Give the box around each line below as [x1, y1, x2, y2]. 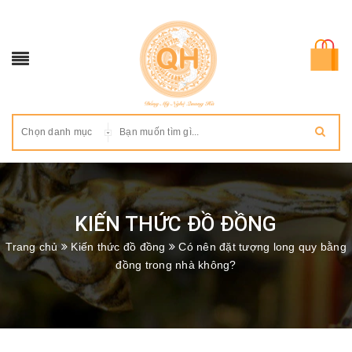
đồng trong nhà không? [115, 258, 236, 271]
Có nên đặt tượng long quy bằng [178, 240, 346, 253]
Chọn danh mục [21, 126, 93, 137]
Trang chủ [5, 240, 58, 253]
